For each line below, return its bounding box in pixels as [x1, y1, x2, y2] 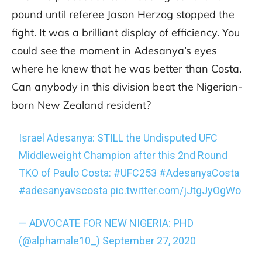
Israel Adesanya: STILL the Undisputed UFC [19, 132, 218, 144]
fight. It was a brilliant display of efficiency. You [12, 26, 240, 40]
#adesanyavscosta [19, 184, 108, 197]
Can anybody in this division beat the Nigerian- [12, 80, 243, 94]
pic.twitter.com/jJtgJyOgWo [110, 184, 242, 197]
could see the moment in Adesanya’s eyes [12, 44, 217, 58]
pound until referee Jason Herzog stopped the [12, 8, 235, 22]
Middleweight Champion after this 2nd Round [19, 149, 228, 162]
